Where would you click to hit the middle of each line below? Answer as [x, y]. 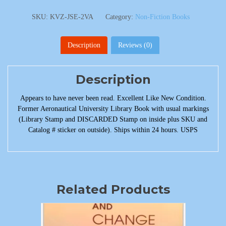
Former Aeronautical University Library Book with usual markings [113, 108]
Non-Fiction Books [162, 17]
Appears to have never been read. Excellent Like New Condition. [113, 98]
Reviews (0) [135, 45]
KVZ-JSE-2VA [71, 17]
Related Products [113, 189]
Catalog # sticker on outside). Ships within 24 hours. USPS [113, 130]
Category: [120, 17]
